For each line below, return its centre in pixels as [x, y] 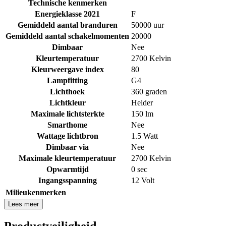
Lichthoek [67, 91]
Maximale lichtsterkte [67, 114]
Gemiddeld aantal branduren [67, 25]
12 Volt [143, 180]
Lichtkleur [67, 102]
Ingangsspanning [67, 180]
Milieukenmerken [36, 192]
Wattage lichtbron [67, 136]
